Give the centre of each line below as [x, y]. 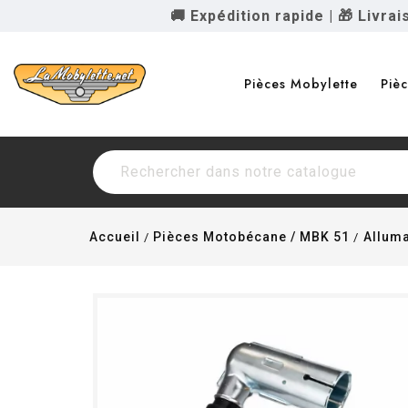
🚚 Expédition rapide [247, 16]
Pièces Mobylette [301, 84]
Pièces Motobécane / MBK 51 [252, 237]
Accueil [115, 237]
